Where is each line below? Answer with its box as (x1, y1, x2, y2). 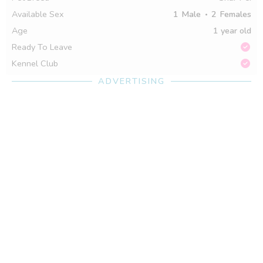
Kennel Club (12, 57, 58, 69)
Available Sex (12, 8, 64, 20)
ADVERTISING (98, 75, 165, 87)
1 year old (213, 24, 251, 36)
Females (220, 8, 251, 20)
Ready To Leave (12, 41, 72, 53)
